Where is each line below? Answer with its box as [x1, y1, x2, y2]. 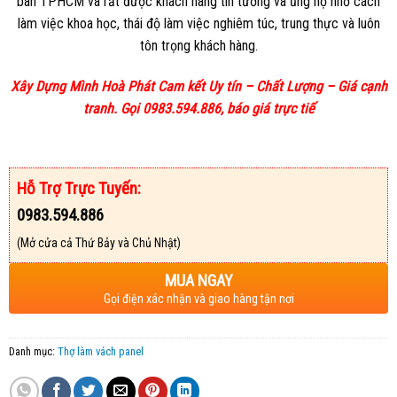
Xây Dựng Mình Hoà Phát [10, 77, 154, 95]
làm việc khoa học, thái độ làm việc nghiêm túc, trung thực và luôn [17, 15, 380, 33]
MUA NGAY [164, 270, 233, 290]
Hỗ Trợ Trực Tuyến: [16, 177, 141, 198]
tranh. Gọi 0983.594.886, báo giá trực [82, 99, 296, 117]
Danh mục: [8, 344, 58, 358]
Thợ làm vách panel [57, 344, 144, 358]
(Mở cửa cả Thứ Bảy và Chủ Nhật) [16, 235, 181, 250]
